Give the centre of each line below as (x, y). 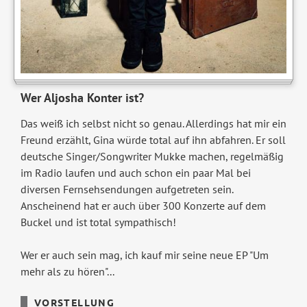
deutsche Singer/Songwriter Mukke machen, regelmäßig (152, 157)
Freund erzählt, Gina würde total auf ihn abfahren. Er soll (153, 140)
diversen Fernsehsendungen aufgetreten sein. (126, 189)
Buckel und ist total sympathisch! (98, 222)
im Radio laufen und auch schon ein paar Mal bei (135, 173)
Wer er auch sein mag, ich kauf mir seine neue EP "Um (144, 255)
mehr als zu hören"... (67, 272)
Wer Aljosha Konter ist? (82, 98)
